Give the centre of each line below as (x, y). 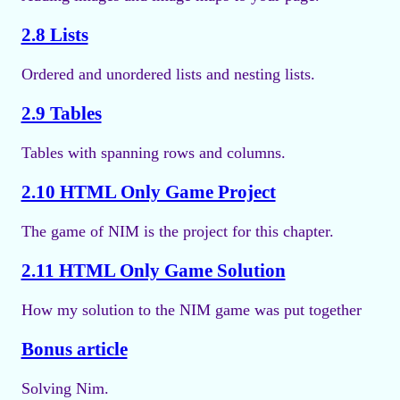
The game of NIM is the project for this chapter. (177, 232)
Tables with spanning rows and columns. (153, 153)
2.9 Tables (61, 113)
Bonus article (74, 350)
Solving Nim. (65, 389)
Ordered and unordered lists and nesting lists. (168, 74)
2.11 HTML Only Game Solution (153, 271)
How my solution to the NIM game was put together (191, 310)
